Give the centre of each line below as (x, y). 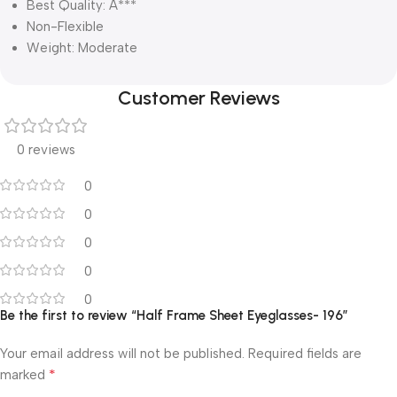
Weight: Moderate (82, 47)
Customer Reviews (198, 97)
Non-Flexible (65, 26)
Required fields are (305, 353)
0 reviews (46, 149)
